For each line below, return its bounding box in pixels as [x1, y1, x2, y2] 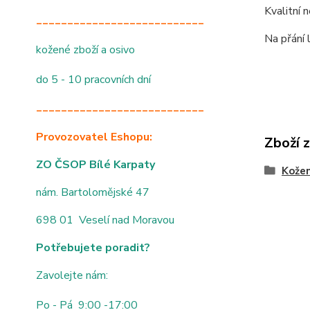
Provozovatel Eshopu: [36, 129, 152, 145]
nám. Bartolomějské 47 [36, 185, 149, 200]
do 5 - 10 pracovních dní [36, 72, 151, 87]
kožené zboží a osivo [36, 42, 135, 57]
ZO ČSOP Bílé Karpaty [36, 157, 155, 172]
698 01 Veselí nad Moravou [36, 212, 174, 228]
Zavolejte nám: [36, 268, 108, 283]
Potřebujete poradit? [36, 240, 150, 255]
